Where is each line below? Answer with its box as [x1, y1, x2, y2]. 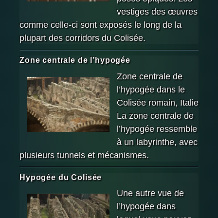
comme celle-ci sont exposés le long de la [19, 20, 182, 30]
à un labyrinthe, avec [117, 137, 198, 147]
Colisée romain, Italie [117, 97, 199, 108]
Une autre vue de [117, 188, 184, 199]
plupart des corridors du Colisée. [19, 33, 145, 43]
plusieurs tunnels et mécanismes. [19, 150, 149, 160]
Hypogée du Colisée [19, 173, 102, 182]
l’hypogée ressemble [117, 124, 197, 134]
